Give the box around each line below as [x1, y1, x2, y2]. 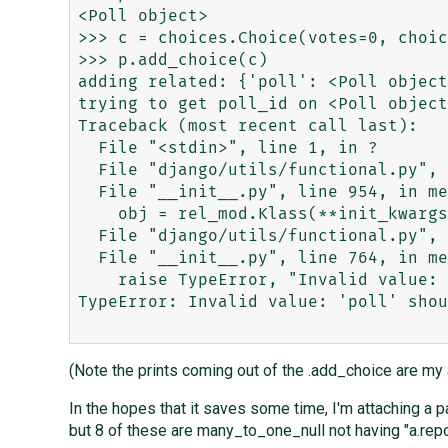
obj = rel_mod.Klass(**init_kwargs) [77, 206, 118, 223]
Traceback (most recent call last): [77, 118, 418, 135]
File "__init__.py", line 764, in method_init [77, 250, 98, 267]
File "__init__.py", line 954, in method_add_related [77, 184, 98, 201]
